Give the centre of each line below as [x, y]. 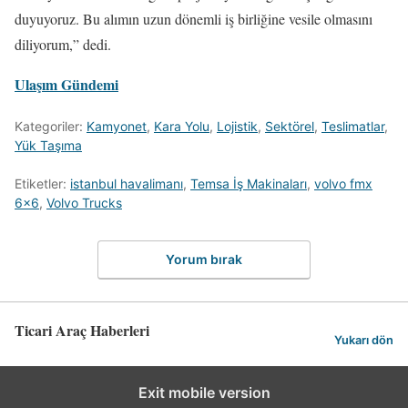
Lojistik [237, 126]
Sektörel [290, 126]
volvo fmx [343, 183]
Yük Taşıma [48, 145]
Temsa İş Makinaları [249, 183]
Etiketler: [42, 183]
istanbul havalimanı [127, 183]
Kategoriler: [51, 126]
